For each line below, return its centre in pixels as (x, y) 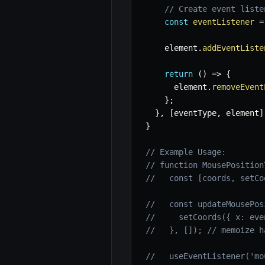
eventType (195, 113)
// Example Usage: (186, 152)
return (179, 74)
